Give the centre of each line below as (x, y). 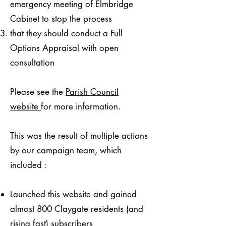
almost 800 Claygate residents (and (77, 209)
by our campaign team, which (66, 150)
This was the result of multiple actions (79, 136)
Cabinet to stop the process (61, 19)
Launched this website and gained (73, 194)
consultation (34, 63)
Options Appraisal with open (64, 48)
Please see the (38, 92)
